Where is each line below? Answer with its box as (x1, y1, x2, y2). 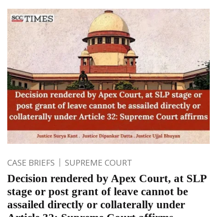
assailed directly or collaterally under (7, 198, 185, 211)
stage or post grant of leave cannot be (7, 185, 188, 198)
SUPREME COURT (65, 156, 132, 168)
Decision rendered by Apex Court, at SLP (7, 172, 206, 185)
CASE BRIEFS (7, 156, 55, 168)
